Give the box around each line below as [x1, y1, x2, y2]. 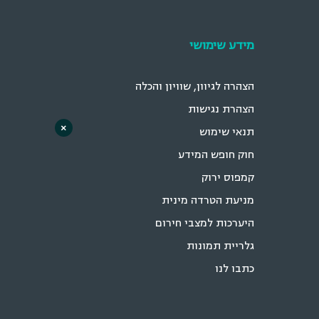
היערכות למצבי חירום [165, 215, 265, 231]
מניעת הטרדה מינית [172, 192, 265, 208]
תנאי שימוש [209, 124, 265, 140]
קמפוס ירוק [211, 169, 265, 185]
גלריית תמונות [197, 238, 265, 253]
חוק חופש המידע [188, 147, 265, 162]
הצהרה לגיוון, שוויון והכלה [145, 78, 265, 94]
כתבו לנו [225, 261, 265, 276]
